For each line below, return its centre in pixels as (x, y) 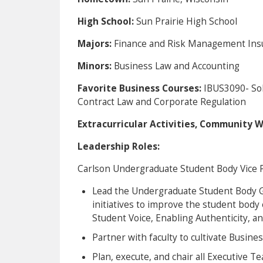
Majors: (96, 43)
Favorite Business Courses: (141, 88)
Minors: (96, 66)
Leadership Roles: (119, 146)
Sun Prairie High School (187, 21)
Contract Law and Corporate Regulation (162, 102)
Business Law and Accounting (177, 66)
